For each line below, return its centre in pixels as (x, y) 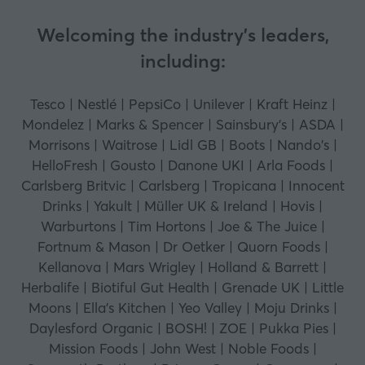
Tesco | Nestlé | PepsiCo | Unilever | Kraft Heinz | (182, 104)
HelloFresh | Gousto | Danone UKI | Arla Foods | (182, 165)
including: (182, 62)
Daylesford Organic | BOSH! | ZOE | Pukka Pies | (182, 328)
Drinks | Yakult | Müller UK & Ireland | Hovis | (182, 206)
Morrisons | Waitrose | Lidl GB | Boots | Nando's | (182, 145)
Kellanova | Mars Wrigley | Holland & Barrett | (182, 267)
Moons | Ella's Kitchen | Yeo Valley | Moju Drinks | (182, 308)
